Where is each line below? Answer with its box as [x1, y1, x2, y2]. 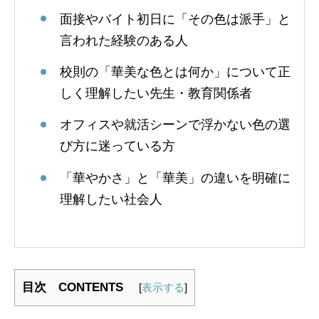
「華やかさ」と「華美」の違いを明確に [60, 170, 291, 185]
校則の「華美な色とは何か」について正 [60, 64, 291, 79]
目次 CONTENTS [22, 280, 135, 294]
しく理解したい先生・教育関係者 [60, 85, 252, 100]
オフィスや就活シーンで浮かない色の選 [60, 117, 291, 132]
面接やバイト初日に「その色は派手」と [60, 11, 291, 26]
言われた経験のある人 [60, 33, 188, 48]
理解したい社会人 [60, 192, 162, 206]
